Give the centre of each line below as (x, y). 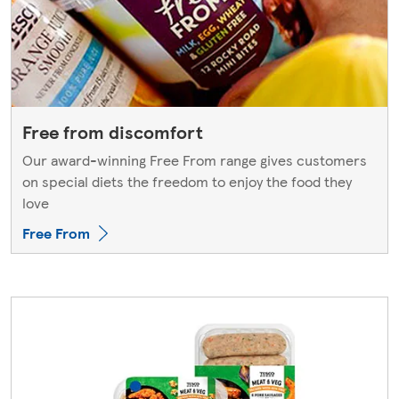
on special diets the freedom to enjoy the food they (187, 182)
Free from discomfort (113, 132)
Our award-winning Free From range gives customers (195, 160)
